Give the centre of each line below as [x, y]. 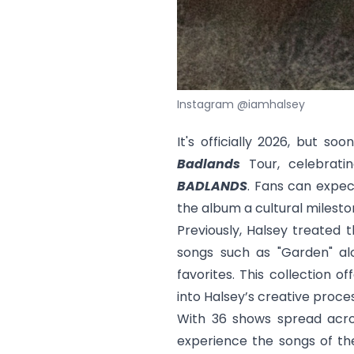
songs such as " [229, 252]
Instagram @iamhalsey [241, 104]
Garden [305, 252]
